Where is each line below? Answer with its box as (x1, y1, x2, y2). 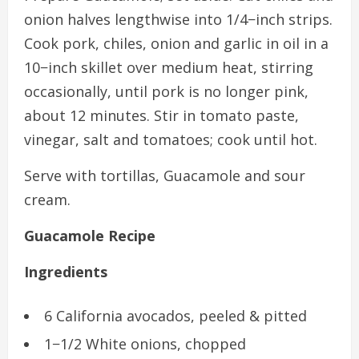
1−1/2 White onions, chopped (44, 333, 246, 353)
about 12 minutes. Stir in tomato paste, (24, 105, 299, 125)
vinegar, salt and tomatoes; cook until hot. (24, 129, 317, 149)
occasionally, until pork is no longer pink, (24, 81, 309, 101)
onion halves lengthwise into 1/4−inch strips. (24, 9, 333, 29)
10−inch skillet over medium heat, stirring (24, 57, 313, 77)
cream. (24, 189, 71, 209)
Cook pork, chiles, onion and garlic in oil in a (24, 33, 329, 53)
